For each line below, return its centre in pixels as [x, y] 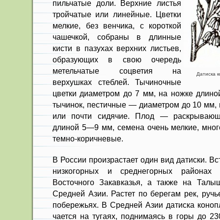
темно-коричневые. [88, 138]
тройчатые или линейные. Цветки [117, 14]
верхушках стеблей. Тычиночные [117, 82]
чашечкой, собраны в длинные [117, 37]
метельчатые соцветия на [117, 71]
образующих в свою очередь [117, 59]
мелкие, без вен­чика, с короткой [117, 26]
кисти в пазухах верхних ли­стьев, [117, 48]
